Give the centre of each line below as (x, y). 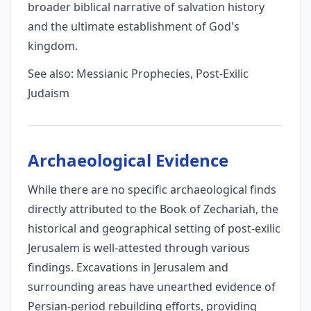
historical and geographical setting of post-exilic (154, 228)
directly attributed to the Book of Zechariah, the (153, 209)
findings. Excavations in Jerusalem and (128, 267)
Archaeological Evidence (128, 160)
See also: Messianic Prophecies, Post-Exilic (138, 74)
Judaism (49, 93)
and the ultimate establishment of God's (134, 26)
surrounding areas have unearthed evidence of (152, 287)
